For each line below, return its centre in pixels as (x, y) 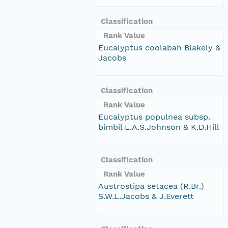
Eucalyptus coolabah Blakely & (159, 47)
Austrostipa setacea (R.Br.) (151, 186)
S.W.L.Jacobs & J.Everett (146, 196)
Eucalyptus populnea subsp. (154, 117)
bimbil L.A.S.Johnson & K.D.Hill (159, 127)
